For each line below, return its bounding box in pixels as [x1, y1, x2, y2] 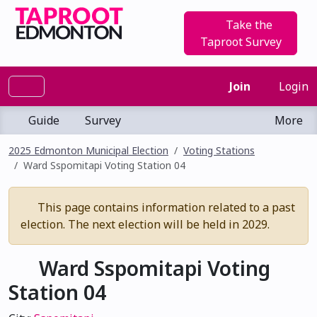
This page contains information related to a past [35, 200, 295, 215]
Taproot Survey [200, 34, 282, 50]
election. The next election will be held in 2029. [21, 217, 270, 232]
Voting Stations [183, 144, 255, 157]
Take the [223, 17, 272, 33]
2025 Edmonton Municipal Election [8, 144, 168, 157]
